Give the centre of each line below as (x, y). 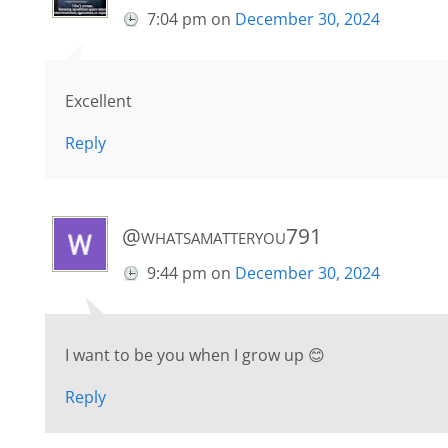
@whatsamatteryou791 (222, 236)
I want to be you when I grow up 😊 (195, 355)
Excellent (98, 101)
